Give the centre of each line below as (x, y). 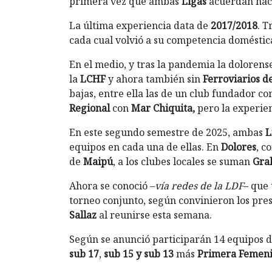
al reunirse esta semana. (155, 215)
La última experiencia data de (140, 26)
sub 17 (84, 254)
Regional (90, 108)
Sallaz (84, 215)
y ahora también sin (154, 79)
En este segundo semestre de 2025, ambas (167, 133)
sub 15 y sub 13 (139, 254)
